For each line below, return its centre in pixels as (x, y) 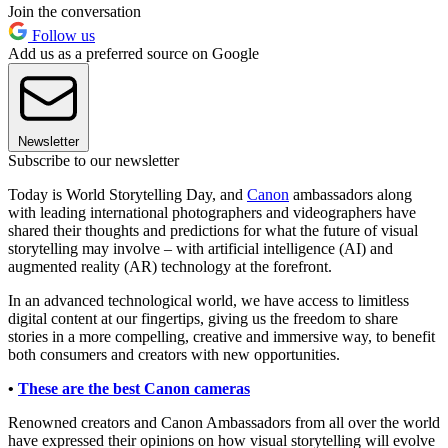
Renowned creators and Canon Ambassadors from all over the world (224, 423)
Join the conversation (74, 12)
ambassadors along (350, 195)
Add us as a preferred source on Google (133, 54)
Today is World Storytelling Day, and (127, 195)
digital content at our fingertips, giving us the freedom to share (203, 319)
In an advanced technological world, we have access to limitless (208, 301)
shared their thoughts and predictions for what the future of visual (213, 231)
